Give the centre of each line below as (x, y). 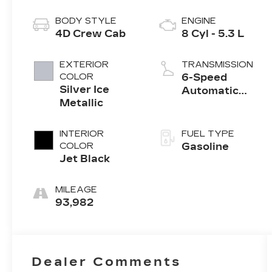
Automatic (210, 91)
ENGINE (199, 21)
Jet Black (85, 159)
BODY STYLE (86, 21)
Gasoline (205, 147)
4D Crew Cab (91, 34)
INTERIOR (82, 134)
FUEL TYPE (208, 134)
